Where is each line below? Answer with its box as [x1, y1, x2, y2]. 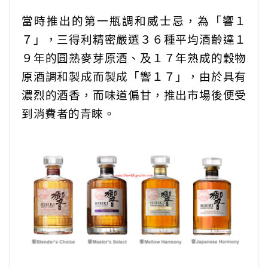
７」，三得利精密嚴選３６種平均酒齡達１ [22, 32, 246, 47]
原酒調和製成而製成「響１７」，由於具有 [22, 69, 246, 84]
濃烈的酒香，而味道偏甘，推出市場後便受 [22, 87, 246, 103]
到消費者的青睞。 [22, 106, 115, 121]
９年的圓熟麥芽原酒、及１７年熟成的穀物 [22, 50, 246, 66]
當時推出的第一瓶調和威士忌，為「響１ [22, 13, 246, 29]
